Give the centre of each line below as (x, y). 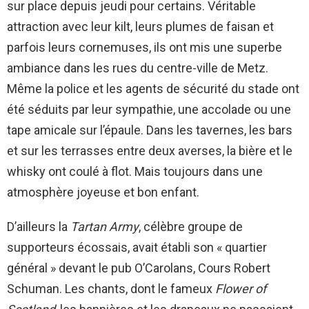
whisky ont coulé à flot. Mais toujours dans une (135, 172)
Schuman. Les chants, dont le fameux (111, 289)
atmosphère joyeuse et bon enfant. (103, 192)
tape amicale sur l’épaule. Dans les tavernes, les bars (150, 130)
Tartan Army (104, 227)
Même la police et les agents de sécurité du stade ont (153, 89)
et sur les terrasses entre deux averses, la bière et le (150, 151)
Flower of (241, 289)
